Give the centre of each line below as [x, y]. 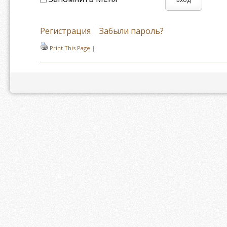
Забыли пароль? [132, 31]
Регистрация [66, 31]
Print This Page [70, 48]
